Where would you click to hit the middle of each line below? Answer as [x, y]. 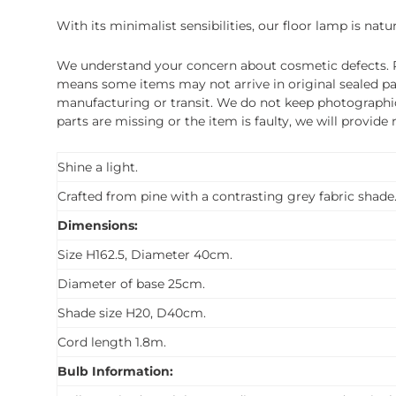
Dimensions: [98, 226]
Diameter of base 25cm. [131, 284]
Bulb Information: [115, 372]
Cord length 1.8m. [112, 343]
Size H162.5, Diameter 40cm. [145, 255]
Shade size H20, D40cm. [132, 313]
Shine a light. [98, 168]
